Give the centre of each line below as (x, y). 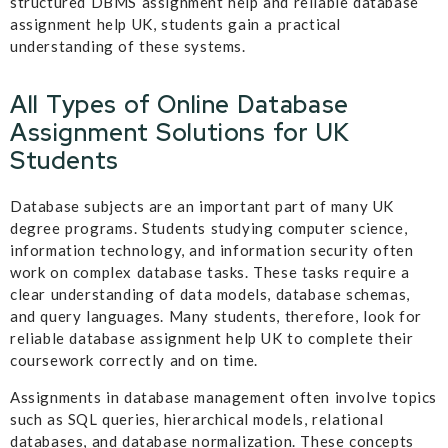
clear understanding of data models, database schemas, (210, 294)
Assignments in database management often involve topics (224, 396)
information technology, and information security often (212, 250)
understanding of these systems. (128, 45)
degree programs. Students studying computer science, (209, 228)
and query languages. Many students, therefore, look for (216, 316)
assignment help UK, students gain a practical (176, 23)
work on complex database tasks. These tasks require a (210, 272)
